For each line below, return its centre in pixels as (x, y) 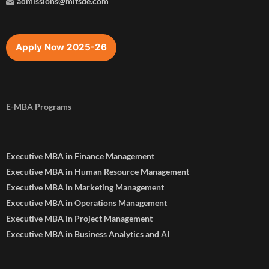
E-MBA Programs (39, 106)
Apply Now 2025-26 (61, 47)
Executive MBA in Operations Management (86, 202)
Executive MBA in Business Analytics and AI (88, 234)
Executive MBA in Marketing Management (85, 187)
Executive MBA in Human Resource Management (98, 171)
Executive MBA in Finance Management (80, 156)
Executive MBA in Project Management (79, 218)
